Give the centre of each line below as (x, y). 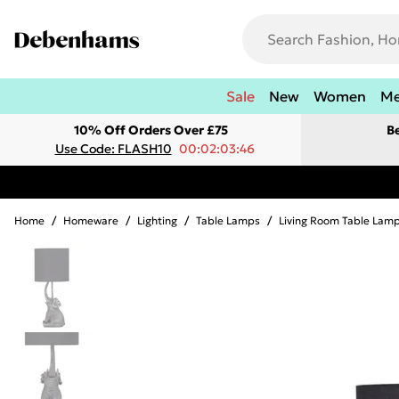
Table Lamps (228, 220)
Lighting (157, 220)
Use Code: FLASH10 (113, 149)
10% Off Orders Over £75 (151, 130)
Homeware (91, 220)
